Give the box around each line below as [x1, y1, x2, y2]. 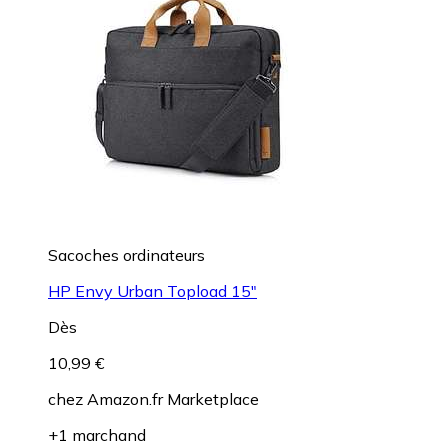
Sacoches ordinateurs [48, 244, 205, 265]
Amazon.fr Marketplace [87, 388, 259, 409]
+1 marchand [48, 424, 146, 445]
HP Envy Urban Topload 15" [48, 280, 257, 301]
